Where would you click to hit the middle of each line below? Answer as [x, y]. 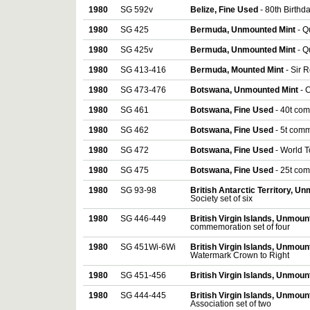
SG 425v [137, 50]
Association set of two [231, 304]
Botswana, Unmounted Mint [245, 90]
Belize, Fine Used [225, 10]
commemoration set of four [240, 227]
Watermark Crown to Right [240, 256]
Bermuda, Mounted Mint [238, 70]
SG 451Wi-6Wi [148, 247]
